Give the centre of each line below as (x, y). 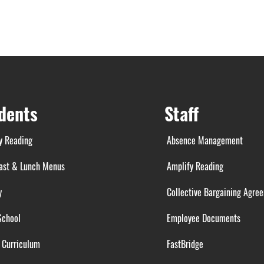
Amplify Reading (194, 166)
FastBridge (185, 244)
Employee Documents (202, 218)
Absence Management (204, 140)
